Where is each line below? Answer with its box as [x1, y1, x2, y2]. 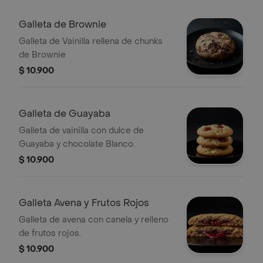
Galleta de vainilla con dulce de [19, 125, 144, 136]
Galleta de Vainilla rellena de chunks [19, 36, 163, 47]
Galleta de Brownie [19, 18, 106, 31]
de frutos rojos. [19, 228, 81, 239]
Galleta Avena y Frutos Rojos [19, 197, 149, 209]
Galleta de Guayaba [19, 107, 110, 120]
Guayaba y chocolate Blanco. [19, 139, 135, 150]
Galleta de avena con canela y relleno [19, 214, 168, 225]
